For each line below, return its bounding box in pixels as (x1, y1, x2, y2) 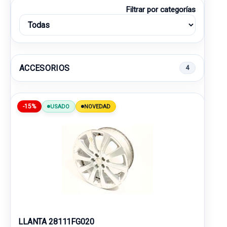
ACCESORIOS (19, 63, 70, 73)
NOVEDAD (84, 103, 111, 110)
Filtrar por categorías (126, 5, 196, 14)
